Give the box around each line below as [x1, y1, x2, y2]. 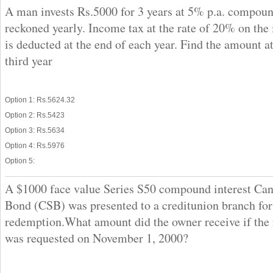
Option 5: [5, 156, 35, 165]
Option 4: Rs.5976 [5, 141, 65, 150]
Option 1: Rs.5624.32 [5, 95, 75, 104]
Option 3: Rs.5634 [5, 126, 65, 135]
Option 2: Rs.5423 [5, 110, 65, 119]
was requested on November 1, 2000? [5, 229, 188, 246]
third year [5, 52, 52, 69]
